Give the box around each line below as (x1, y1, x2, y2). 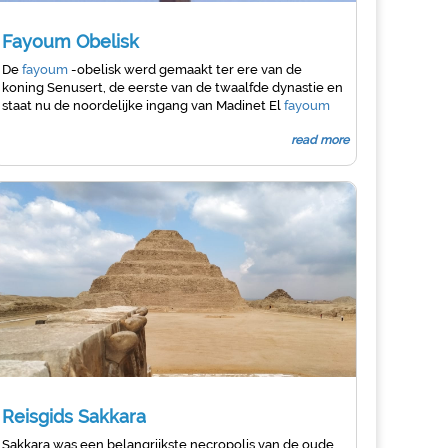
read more (291, 133, 350, 147)
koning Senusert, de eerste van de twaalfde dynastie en (2, 80, 343, 95)
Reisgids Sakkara (2, 406, 146, 427)
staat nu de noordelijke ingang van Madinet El (2, 98, 284, 113)
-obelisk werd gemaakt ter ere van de (71, 62, 302, 77)
